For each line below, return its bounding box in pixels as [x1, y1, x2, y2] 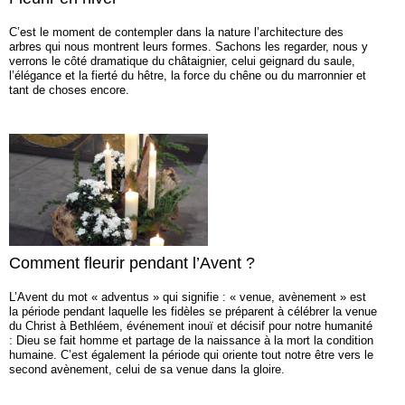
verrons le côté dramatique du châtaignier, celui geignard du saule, [9, 54, 355, 69]
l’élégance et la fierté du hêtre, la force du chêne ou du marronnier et [9, 69, 366, 83]
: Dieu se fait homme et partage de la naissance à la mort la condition [9, 334, 373, 348]
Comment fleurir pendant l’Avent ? [9, 254, 255, 273]
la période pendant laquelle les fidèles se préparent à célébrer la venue [9, 305, 377, 319]
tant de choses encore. [9, 83, 129, 98]
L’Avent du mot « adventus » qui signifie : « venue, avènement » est [9, 290, 366, 305]
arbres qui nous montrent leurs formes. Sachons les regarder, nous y [9, 40, 368, 54]
